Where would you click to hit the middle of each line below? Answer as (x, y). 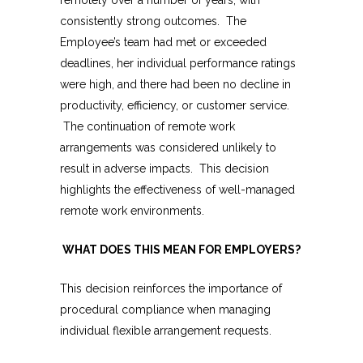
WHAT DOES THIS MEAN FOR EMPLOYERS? (181, 250)
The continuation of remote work (147, 127)
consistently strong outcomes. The (153, 21)
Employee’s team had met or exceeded (163, 43)
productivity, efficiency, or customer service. (175, 106)
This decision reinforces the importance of (171, 289)
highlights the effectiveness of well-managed (177, 190)
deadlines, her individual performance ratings (178, 64)
